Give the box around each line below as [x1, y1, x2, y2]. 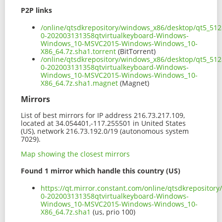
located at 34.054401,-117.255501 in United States [21, 118, 186, 128]
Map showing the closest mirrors [21, 149, 130, 159]
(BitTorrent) [116, 46, 156, 56]
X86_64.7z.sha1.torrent [41, 46, 116, 56]
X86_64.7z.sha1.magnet [41, 78, 118, 88]
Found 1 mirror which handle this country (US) [21, 166, 180, 176]
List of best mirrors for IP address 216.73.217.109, [21, 110, 185, 120]
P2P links [21, 5, 52, 15]
